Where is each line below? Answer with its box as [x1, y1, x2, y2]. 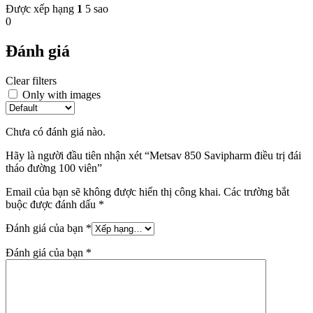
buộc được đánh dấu [6, 198, 99, 210]
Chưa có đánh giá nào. [6, 126, 105, 138]
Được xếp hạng [6, 3, 77, 15]
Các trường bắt [224, 186, 289, 198]
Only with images [22, 89, 101, 101]
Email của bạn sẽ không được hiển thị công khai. [6, 186, 221, 198]
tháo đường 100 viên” [6, 162, 102, 174]
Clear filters [6, 75, 57, 87]
